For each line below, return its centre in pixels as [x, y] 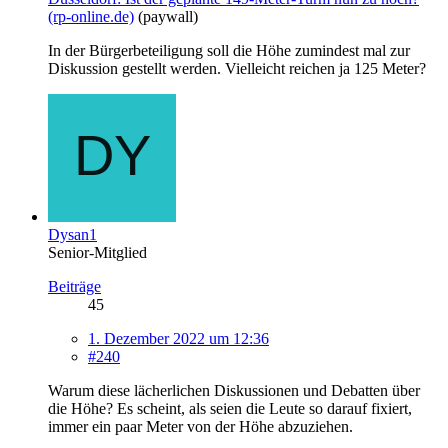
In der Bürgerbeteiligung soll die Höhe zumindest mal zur [229, 51]
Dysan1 [72, 235]
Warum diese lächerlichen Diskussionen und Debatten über [234, 391]
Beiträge [74, 287]
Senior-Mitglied [97, 253]
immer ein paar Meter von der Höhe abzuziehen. [200, 427]
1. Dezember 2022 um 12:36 [178, 339]
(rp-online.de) [91, 17]
